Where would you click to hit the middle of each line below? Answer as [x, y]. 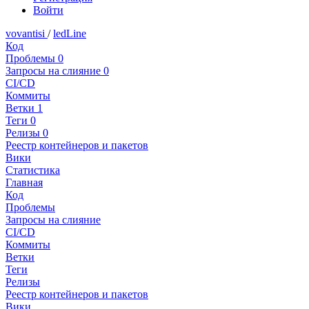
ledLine [70, 34]
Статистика [33, 170]
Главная [24, 183]
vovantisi [27, 34]
